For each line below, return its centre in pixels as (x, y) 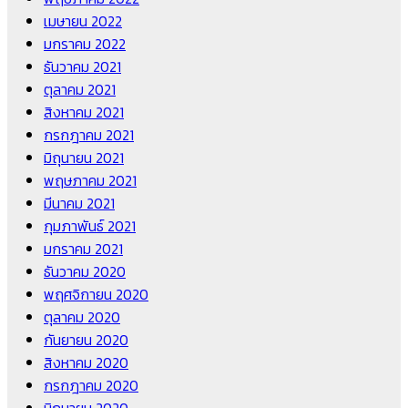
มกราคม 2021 (83, 249)
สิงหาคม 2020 (86, 363)
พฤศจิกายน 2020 (96, 295)
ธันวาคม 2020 (85, 272)
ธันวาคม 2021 (82, 67)
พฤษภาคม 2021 (90, 181)
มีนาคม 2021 (79, 204)
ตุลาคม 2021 (80, 90)
